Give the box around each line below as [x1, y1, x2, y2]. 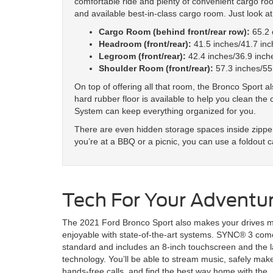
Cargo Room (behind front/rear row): [99, 26, 250, 37]
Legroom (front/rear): [99, 51, 186, 61]
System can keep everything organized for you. [74, 105, 256, 116]
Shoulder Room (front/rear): [99, 63, 213, 73]
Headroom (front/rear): [99, 38, 191, 49]
